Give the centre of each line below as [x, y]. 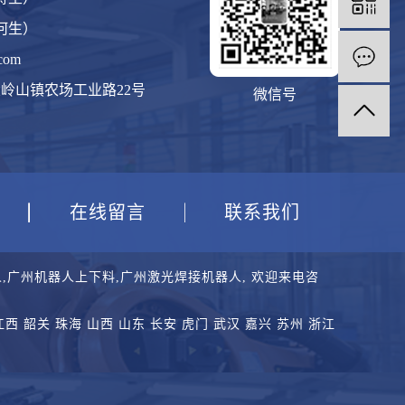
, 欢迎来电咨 [281, 277]
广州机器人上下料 [61, 277]
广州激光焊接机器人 [181, 277]
